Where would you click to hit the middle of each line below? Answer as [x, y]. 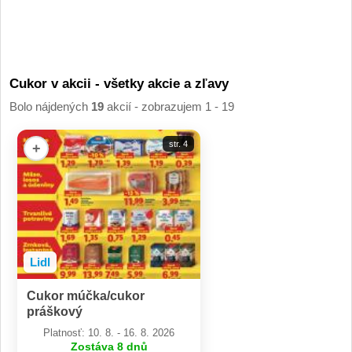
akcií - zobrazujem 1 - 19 [169, 107]
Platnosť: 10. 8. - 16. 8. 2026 [109, 333]
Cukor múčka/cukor [86, 296]
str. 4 [178, 144]
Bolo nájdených [50, 107]
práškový [55, 312]
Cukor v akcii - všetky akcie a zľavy [119, 84]
